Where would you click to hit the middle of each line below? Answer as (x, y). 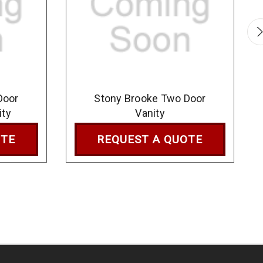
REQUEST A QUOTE (150, 139)
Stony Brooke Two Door (150, 98)
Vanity (150, 113)
